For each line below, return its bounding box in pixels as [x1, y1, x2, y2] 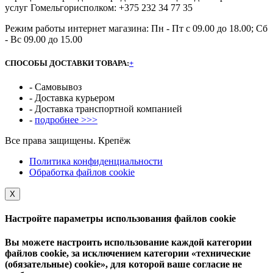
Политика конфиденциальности [29, 155, 163, 166]
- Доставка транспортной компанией [29, 103, 182, 114]
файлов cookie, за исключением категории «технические [5, 248, 250, 259]
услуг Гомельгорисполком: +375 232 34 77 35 [5, 2, 193, 13]
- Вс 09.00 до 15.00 [5, 34, 82, 44]
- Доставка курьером [29, 92, 115, 103]
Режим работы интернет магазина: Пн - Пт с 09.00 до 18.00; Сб [5, 23, 268, 34]
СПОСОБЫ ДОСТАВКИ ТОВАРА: [5, 58, 129, 68]
